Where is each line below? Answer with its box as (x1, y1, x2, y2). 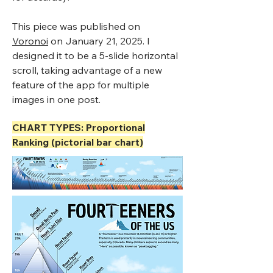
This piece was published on (12, 20, 140, 32)
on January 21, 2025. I (48, 35, 150, 47)
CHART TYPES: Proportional (12, 121, 145, 133)
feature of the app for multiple (12, 79, 149, 91)
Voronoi (12, 35, 48, 47)
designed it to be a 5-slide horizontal (12, 49, 178, 62)
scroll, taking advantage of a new (12, 64, 162, 76)
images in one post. (12, 93, 101, 105)
